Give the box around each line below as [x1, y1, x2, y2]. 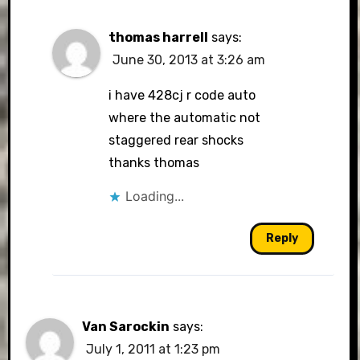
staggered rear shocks [108, 133, 243, 148]
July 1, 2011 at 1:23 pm [86, 342, 221, 357]
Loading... [125, 188, 184, 204]
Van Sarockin [82, 319, 170, 334]
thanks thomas [108, 155, 199, 170]
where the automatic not [108, 110, 260, 125]
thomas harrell [108, 30, 208, 45]
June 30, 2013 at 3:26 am [112, 52, 265, 67]
